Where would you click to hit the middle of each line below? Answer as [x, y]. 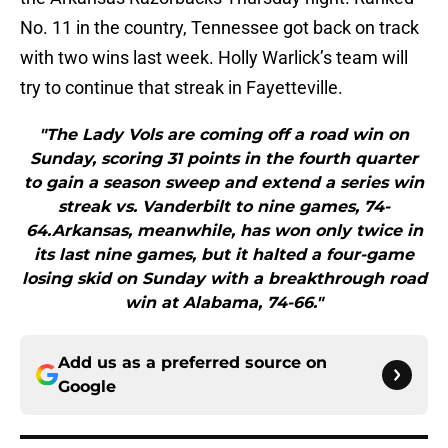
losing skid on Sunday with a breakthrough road [224, 279]
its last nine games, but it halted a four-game [224, 255]
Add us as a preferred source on [192, 363]
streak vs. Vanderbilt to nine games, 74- [224, 207]
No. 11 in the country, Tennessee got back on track [219, 28]
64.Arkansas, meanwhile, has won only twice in [224, 231]
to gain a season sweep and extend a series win [224, 183]
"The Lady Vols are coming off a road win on [224, 135]
